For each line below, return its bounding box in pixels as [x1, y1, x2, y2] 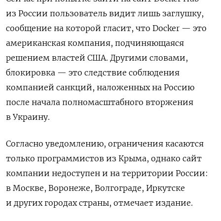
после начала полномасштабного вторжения [6, 97, 193, 108]
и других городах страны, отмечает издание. [6, 198, 193, 208]
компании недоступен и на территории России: [6, 168, 208, 179]
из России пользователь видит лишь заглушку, [6, 8, 204, 19]
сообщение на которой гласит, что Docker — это [6, 23, 207, 34]
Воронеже [48, 183, 90, 193]
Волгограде [95, 183, 142, 193]
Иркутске [146, 183, 185, 193]
